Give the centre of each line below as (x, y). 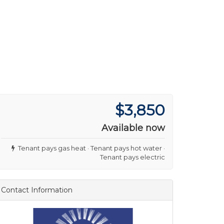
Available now (133, 128)
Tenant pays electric (132, 157)
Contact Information (37, 190)
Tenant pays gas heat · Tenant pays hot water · (90, 148)
